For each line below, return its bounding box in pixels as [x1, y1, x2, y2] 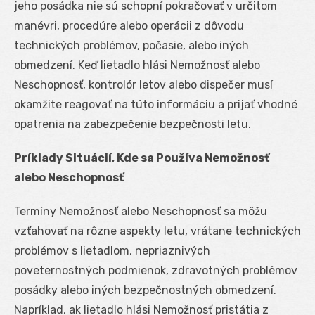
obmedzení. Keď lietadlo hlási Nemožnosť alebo [14, 58, 260, 72]
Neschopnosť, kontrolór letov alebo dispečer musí [14, 78, 273, 92]
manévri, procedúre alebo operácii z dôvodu [14, 19, 244, 33]
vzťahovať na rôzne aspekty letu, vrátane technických [14, 224, 301, 238]
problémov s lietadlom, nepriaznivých [14, 244, 210, 258]
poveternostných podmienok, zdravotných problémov [14, 264, 297, 278]
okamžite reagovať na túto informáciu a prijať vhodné [14, 98, 297, 112]
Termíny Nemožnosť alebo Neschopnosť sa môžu [14, 205, 267, 219]
